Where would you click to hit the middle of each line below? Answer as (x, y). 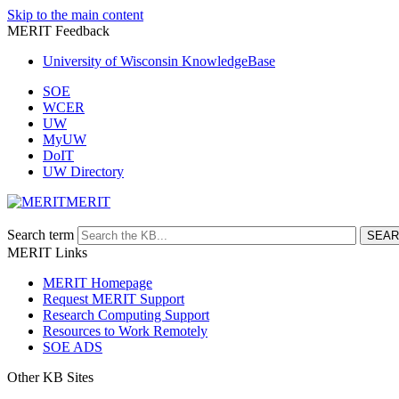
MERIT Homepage (98, 283)
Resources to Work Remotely (125, 331)
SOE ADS (73, 347)
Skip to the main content (75, 15)
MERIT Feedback (58, 31)
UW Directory (83, 171)
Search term (41, 235)
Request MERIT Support (114, 299)
